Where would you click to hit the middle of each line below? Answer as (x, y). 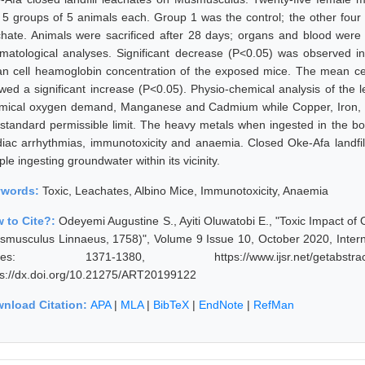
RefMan (274, 304)
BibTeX (171, 304)
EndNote (221, 304)
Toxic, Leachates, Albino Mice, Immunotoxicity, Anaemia (185, 190)
